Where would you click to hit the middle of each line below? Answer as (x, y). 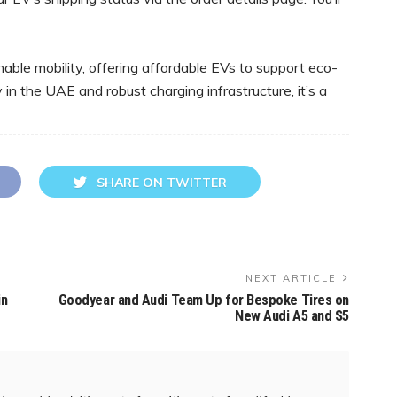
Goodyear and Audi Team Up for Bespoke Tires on (203, 300)
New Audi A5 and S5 (292, 315)
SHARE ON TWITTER (162, 182)
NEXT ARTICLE (291, 278)
